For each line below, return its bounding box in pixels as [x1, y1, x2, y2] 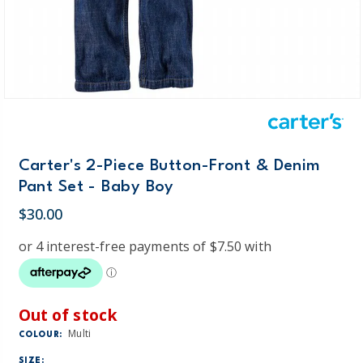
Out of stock [18, 303, 118, 326]
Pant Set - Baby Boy [18, 179, 174, 196]
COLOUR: [18, 330, 63, 339]
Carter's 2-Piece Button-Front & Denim [18, 158, 321, 175]
